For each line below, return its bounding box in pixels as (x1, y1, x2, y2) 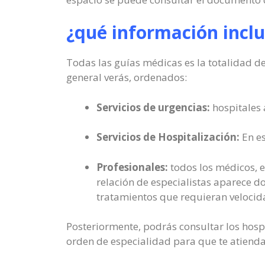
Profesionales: (96, 160, 168, 174)
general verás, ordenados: (66, 70, 187, 84)
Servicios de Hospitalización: (96, 130, 240, 144)
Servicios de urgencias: (96, 100, 210, 114)
